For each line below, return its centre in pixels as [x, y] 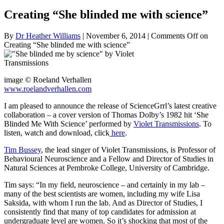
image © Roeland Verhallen [48, 80]
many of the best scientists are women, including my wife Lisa [102, 194]
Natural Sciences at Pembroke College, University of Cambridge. [107, 168]
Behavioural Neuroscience [46, 159]
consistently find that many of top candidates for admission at [100, 212]
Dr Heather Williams [48, 36]
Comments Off [174, 36]
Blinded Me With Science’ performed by [69, 124]
